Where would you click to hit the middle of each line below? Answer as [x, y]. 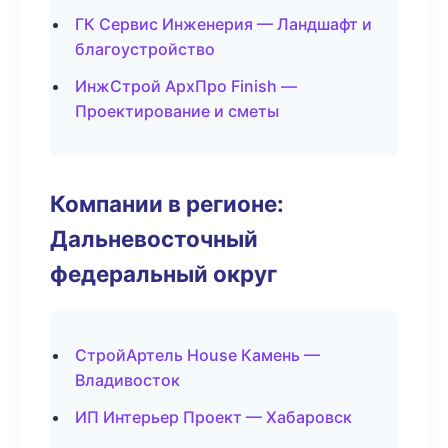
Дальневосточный [154, 238]
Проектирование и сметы [177, 111]
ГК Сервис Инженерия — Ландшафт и [223, 24]
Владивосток [127, 380]
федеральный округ [163, 273]
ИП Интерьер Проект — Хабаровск [213, 417]
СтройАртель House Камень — [197, 355]
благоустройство [145, 49]
